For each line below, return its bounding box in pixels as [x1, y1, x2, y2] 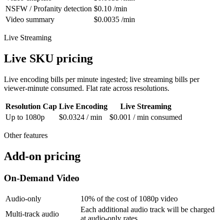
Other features [4, 131, 48, 139]
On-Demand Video [4, 172, 80, 183]
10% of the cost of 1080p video [81, 194, 178, 203]
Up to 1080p [5, 113, 45, 121]
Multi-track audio [5, 209, 59, 218]
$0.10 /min [94, 4, 127, 13]
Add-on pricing [4, 149, 81, 163]
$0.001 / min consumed [110, 113, 182, 121]
